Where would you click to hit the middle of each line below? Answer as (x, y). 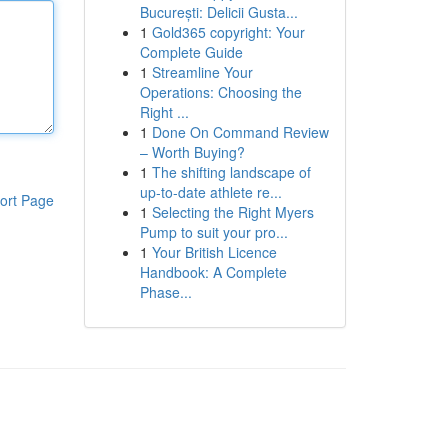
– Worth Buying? (192, 152)
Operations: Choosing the (220, 92)
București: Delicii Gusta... (218, 12)
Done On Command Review (240, 132)
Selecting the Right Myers (232, 212)
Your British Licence (214, 252)
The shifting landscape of (231, 172)
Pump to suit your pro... (213, 232)
